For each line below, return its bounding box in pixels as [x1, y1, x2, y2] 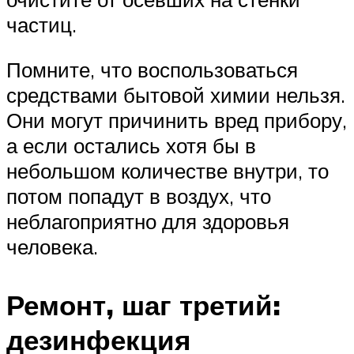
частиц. [6, 11, 77, 37]
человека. [6, 234, 98, 260]
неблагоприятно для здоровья [6, 209, 289, 235]
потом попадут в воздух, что [6, 183, 271, 209]
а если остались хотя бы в [6, 133, 256, 159]
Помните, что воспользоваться [6, 57, 298, 83]
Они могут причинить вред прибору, [6, 107, 347, 134]
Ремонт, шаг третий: [6, 287, 281, 322]
